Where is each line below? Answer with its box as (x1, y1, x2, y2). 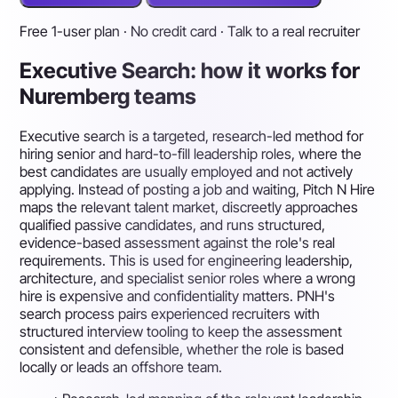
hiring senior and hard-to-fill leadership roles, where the (20, 144, 362, 163)
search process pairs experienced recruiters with (20, 304, 321, 322)
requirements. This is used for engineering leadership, (20, 251, 354, 269)
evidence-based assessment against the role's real (20, 233, 336, 251)
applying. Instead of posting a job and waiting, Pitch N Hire (20, 179, 376, 198)
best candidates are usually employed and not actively (20, 162, 354, 180)
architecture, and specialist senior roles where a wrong (20, 268, 356, 287)
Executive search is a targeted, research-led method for (20, 126, 364, 145)
